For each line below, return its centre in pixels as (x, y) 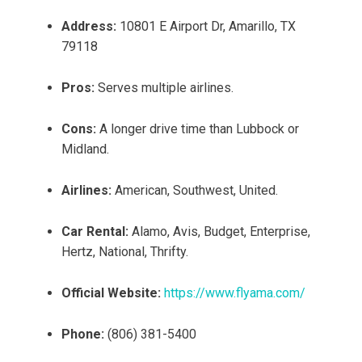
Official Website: (111, 293)
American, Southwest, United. (195, 191)
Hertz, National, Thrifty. (125, 252)
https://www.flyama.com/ (235, 293)
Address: (89, 27)
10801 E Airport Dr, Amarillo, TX (206, 27)
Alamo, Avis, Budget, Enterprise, (219, 232)
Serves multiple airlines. (164, 88)
